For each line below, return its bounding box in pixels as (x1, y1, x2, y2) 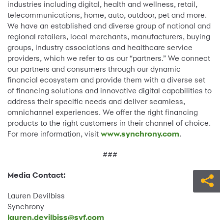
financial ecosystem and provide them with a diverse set (7, 75, 205, 85)
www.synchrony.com (101, 129, 179, 139)
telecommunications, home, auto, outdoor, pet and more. (7, 10, 207, 20)
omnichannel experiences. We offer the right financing (7, 108, 198, 117)
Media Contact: (7, 170, 66, 180)
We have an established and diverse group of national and (7, 21, 211, 31)
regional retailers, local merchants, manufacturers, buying (7, 32, 210, 42)
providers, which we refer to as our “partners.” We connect (7, 54, 210, 63)
